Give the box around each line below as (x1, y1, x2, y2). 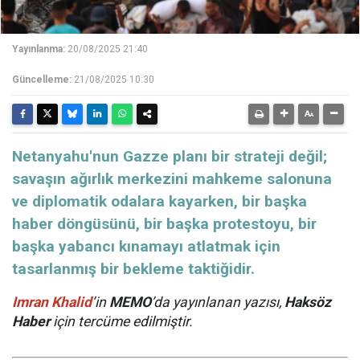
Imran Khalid (12, 294, 92, 311)
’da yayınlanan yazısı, (151, 294, 284, 311)
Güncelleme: (12, 74, 72, 86)
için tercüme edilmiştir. (50, 313, 193, 330)
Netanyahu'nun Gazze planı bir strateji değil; (12, 147, 327, 166)
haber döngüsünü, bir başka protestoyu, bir (12, 215, 317, 234)
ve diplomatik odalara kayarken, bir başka (12, 192, 307, 211)
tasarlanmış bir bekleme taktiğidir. (12, 260, 255, 279)
